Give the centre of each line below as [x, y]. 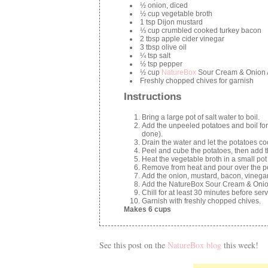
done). [152, 134]
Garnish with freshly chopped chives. [201, 201]
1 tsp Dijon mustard [171, 22]
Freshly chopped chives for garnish [197, 80]
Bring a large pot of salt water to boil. [201, 117]
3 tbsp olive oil [163, 47]
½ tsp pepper [161, 64]
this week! [240, 245]
